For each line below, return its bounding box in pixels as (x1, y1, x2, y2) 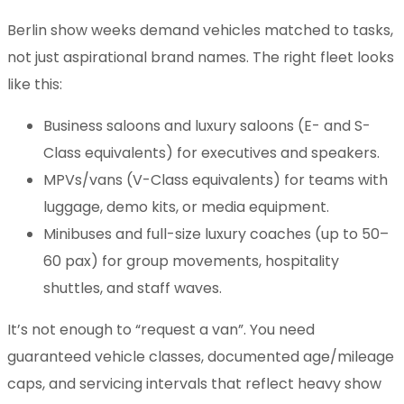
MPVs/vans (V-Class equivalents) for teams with (43, 170, 388, 191)
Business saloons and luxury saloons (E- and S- (43, 115, 371, 137)
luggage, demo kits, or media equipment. (43, 197, 329, 218)
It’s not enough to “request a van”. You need (7, 319, 315, 341)
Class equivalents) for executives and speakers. (43, 142, 380, 164)
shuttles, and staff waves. (43, 278, 222, 299)
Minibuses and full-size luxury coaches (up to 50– (43, 224, 389, 245)
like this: (7, 74, 62, 96)
